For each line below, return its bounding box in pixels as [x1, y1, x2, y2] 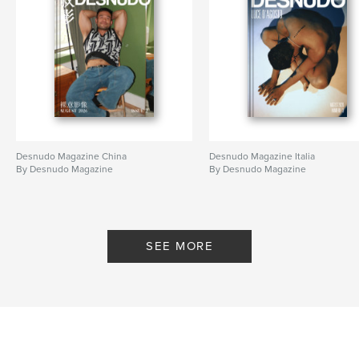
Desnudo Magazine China [16, 150, 127, 162]
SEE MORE [146, 238, 213, 253]
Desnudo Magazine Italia [209, 150, 316, 162]
